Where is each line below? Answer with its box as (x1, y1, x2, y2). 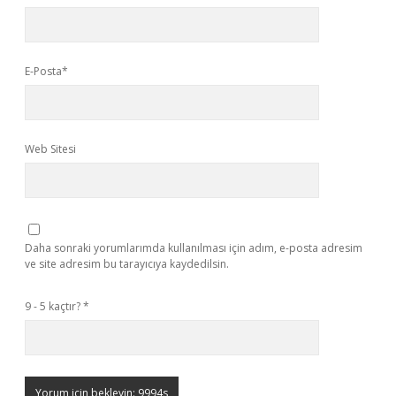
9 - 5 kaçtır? (25, 299, 83, 314)
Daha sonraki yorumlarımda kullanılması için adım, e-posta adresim (25, 240, 362, 255)
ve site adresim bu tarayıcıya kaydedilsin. (25, 256, 229, 271)
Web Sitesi (25, 141, 76, 156)
